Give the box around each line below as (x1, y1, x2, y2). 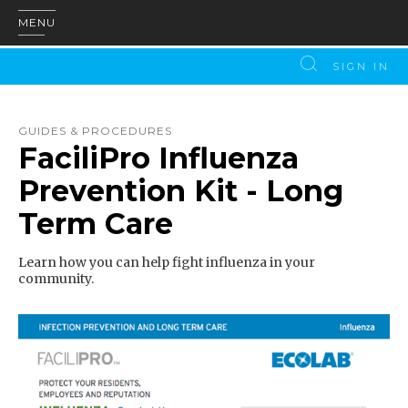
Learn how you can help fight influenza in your (18, 254, 315, 270)
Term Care (18, 206, 173, 241)
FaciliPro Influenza (18, 140, 299, 176)
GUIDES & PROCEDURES (18, 124, 172, 138)
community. (18, 270, 94, 287)
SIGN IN (332, 60, 390, 73)
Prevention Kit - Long (18, 173, 343, 209)
